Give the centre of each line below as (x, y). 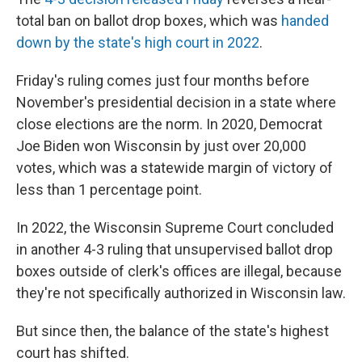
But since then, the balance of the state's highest (173, 331)
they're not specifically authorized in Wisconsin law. (181, 293)
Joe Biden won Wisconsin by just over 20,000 (161, 146)
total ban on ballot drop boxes (110, 21)
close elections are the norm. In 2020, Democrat (169, 124)
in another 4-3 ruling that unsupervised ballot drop (175, 249)
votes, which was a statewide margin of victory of (175, 168)
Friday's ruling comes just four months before (163, 80)
